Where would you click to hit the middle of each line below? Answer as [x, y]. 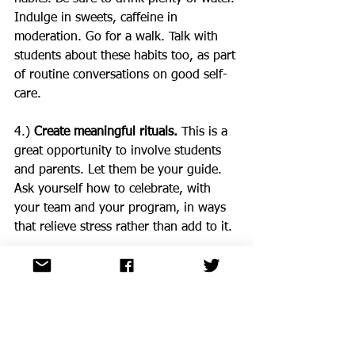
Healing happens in [153, 284]
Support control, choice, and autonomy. [124, 323]
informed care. [55, 284]
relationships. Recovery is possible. [114, 303]
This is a [204, 132]
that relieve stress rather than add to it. [123, 227]
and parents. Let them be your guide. [120, 170]
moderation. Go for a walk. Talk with [118, 37]
